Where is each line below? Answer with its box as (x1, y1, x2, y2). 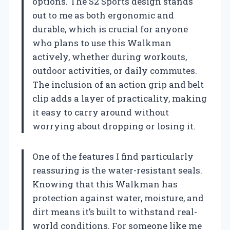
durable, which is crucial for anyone (32, 23, 188, 35)
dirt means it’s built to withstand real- (32, 206, 197, 218)
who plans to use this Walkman (32, 37, 171, 49)
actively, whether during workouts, (32, 51, 187, 63)
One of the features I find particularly (32, 150, 194, 163)
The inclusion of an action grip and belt (32, 79, 204, 91)
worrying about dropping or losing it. (32, 120, 196, 132)
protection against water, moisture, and (32, 192, 204, 204)
